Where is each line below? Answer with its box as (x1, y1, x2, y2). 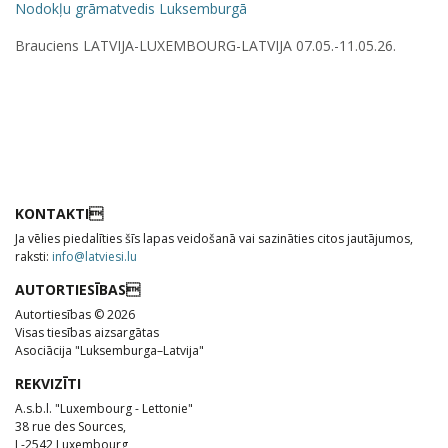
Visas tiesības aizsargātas (15, 323, 159, 341)
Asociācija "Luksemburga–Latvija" (15, 341, 204, 359)
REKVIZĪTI (15, 373, 81, 393)
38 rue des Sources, (15, 417, 126, 435)
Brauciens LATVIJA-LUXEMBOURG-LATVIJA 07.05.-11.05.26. (15, 35, 396, 55)
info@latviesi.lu (52, 247, 137, 265)
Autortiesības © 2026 (15, 305, 135, 323)
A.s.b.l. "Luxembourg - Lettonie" (15, 399, 193, 417)
